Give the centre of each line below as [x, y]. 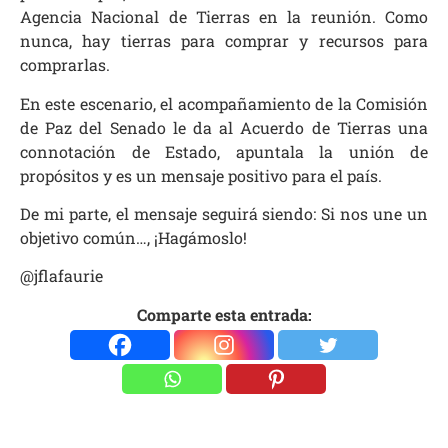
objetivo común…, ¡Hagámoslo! [133, 238]
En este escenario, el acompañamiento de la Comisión [224, 103]
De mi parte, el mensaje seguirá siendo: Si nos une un [224, 214]
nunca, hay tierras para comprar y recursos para [224, 41]
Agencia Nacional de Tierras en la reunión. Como [224, 17]
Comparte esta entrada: [224, 314]
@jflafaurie [61, 276]
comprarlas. [65, 65]
